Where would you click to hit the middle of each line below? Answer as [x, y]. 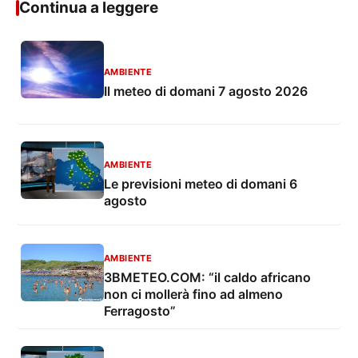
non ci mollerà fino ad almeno [193, 294]
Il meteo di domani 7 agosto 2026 [206, 91]
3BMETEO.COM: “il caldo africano [207, 278]
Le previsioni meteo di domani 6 [201, 183]
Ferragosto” [140, 311]
